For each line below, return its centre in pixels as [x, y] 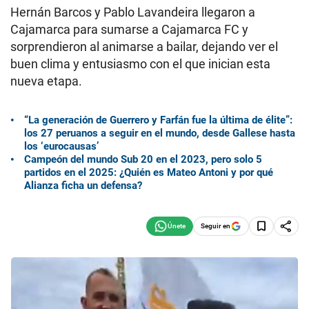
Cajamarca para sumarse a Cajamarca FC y [129, 29]
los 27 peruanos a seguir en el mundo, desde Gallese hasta [160, 133]
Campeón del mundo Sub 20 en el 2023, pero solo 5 [143, 159]
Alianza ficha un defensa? [83, 185]
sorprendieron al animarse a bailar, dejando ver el [144, 47]
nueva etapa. [46, 81]
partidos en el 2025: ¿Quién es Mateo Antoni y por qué [149, 172]
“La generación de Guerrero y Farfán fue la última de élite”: [158, 120]
